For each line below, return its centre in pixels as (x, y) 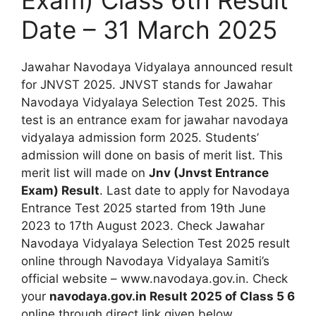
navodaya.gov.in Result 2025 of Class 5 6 (172, 296)
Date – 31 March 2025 (149, 29)
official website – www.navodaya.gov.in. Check (154, 278)
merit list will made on (85, 172)
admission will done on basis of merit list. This (152, 155)
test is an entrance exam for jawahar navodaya (155, 120)
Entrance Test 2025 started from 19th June (144, 208)
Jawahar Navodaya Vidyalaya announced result (157, 67)
